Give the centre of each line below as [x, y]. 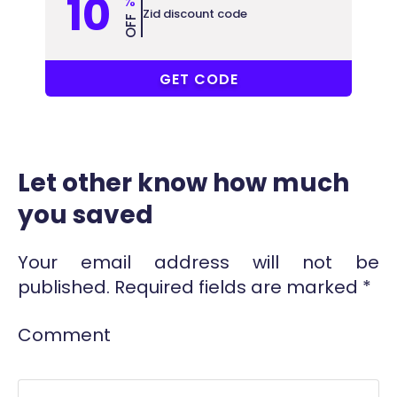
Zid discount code [195, 14]
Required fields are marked [236, 288]
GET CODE [199, 80]
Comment [64, 335]
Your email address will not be [198, 263]
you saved [86, 215]
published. [64, 288]
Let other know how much [183, 183]
